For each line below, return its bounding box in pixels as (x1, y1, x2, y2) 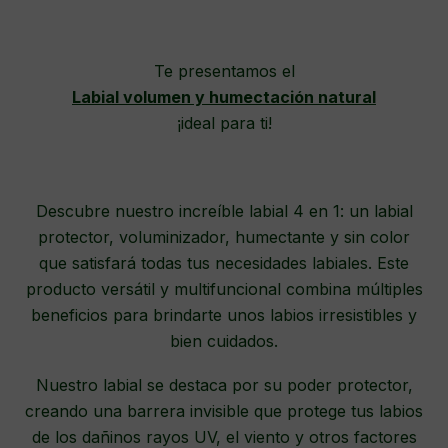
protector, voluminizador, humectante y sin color (38, 227, 410, 248)
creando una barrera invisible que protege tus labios (25, 401, 423, 422)
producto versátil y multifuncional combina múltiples (25, 279, 423, 300)
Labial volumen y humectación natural (72, 87, 376, 108)
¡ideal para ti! (176, 113, 272, 134)
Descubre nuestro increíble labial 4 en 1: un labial (35, 201, 413, 222)
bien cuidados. (170, 331, 278, 352)
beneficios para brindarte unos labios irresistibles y (31, 305, 417, 326)
